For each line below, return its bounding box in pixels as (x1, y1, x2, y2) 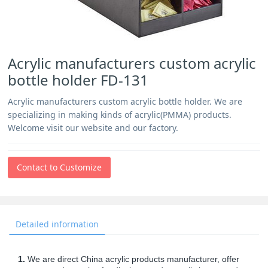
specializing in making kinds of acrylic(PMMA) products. (8, 109, 232, 120)
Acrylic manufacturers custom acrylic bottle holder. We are (8, 96, 243, 107)
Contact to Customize (17, 162, 102, 173)
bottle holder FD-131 (8, 70, 149, 90)
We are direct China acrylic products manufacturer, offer (25, 254, 239, 264)
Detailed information (16, 218, 99, 230)
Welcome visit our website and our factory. (8, 122, 179, 133)
